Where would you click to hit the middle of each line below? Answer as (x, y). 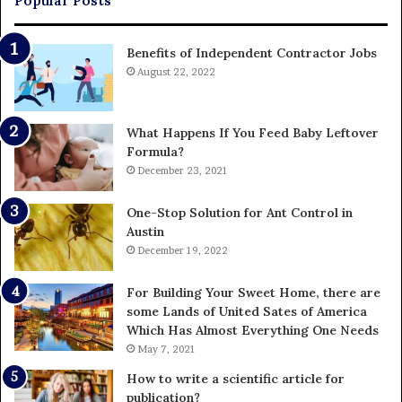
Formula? (155, 152)
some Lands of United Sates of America (247, 312)
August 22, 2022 (176, 72)
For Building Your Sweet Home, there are (253, 293)
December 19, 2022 (183, 251)
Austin (145, 232)
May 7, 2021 (166, 350)
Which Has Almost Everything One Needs (253, 331)
